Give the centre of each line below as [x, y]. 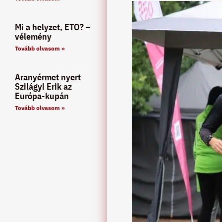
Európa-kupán [42, 96]
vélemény [33, 36]
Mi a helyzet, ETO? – [53, 27]
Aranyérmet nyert [48, 77]
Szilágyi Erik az [43, 86]
